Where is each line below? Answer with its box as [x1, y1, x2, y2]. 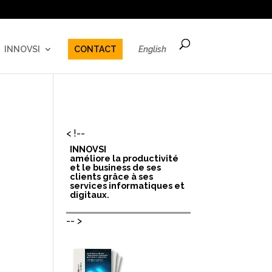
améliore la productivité [70, 153, 179, 163]
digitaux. [70, 189, 110, 200]
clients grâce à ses [70, 171, 154, 182]
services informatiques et [70, 180, 185, 191]
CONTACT [73, 44, 117, 54]
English [138, 44, 166, 54]
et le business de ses [70, 162, 161, 172]
